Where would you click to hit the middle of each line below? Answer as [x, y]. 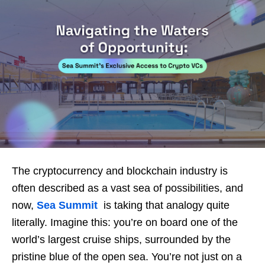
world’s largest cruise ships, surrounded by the [121, 240]
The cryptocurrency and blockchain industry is [120, 171]
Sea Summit [67, 205]
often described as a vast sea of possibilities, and [127, 188]
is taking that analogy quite [165, 205]
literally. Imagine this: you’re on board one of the [125, 222]
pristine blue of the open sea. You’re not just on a [127, 257]
